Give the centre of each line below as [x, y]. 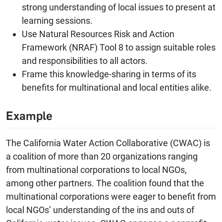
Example [29, 116]
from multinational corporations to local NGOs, [96, 170]
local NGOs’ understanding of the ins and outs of [100, 210]
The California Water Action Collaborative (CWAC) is [108, 143]
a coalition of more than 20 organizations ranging [102, 157]
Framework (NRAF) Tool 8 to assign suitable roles [119, 48]
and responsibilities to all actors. [85, 61]
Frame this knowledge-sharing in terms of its [109, 74]
